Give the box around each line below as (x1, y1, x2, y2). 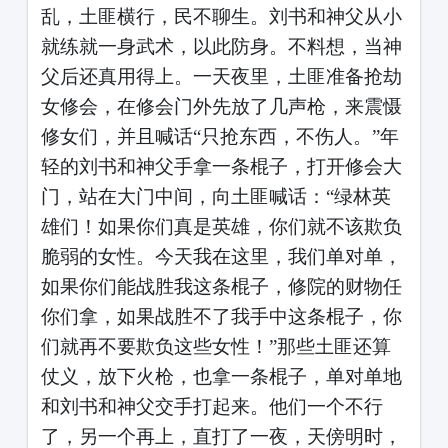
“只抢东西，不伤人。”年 (192, 125, 399, 147)
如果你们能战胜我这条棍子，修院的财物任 (40, 275, 402, 297)
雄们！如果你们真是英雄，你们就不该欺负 (40, 215, 402, 237)
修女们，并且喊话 (40, 125, 193, 147)
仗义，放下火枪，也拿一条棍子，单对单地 (40, 365, 402, 387)
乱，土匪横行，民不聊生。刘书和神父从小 (40, 5, 402, 27)
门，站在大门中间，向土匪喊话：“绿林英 (40, 185, 391, 207)
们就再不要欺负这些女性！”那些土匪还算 (40, 335, 391, 357)
